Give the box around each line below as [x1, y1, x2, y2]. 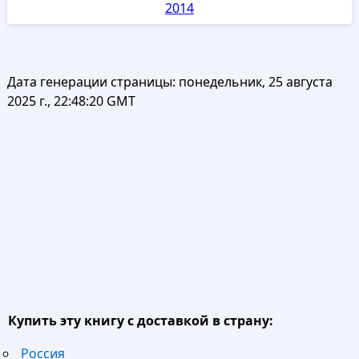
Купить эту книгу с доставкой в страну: [7, 311, 273, 329]
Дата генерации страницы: [6, 72, 179, 91]
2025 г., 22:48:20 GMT [6, 91, 135, 110]
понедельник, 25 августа [178, 72, 333, 91]
